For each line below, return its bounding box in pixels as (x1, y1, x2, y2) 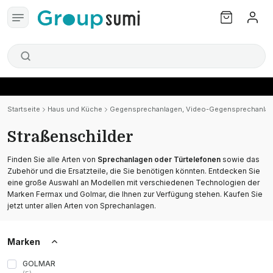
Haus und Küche (48, 105, 102, 113)
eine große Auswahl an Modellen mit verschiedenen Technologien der (7, 178, 260, 187)
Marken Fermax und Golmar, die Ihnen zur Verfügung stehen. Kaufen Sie (7, 190, 263, 199)
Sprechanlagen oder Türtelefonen (97, 155, 221, 164)
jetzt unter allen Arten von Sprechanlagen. (7, 201, 156, 210)
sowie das (221, 155, 260, 164)
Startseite (7, 105, 40, 113)
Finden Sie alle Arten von (7, 155, 97, 164)
